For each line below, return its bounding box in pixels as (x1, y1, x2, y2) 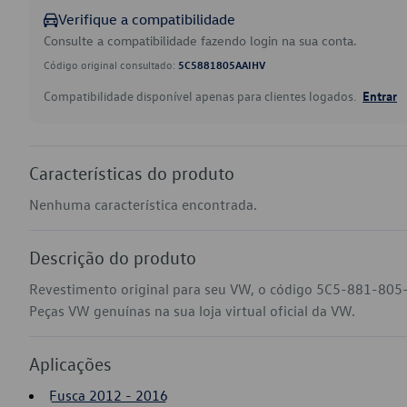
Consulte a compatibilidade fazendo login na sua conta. (44, 32, 357, 49)
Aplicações (29, 352, 112, 374)
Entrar (362, 87, 397, 104)
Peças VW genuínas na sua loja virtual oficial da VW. (29, 302, 355, 320)
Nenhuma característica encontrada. (29, 195, 257, 213)
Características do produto (29, 162, 234, 184)
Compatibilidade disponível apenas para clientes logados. (44, 87, 359, 104)
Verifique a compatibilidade (58, 10, 235, 28)
